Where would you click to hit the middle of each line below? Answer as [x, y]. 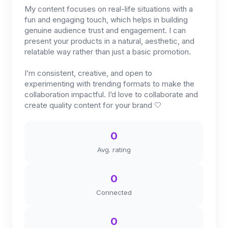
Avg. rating [114, 150]
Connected [114, 192]
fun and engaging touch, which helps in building [106, 20]
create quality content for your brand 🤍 [93, 105]
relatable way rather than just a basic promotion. [108, 52]
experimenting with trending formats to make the [109, 84]
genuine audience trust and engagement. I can [105, 30]
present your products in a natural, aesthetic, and [109, 41]
